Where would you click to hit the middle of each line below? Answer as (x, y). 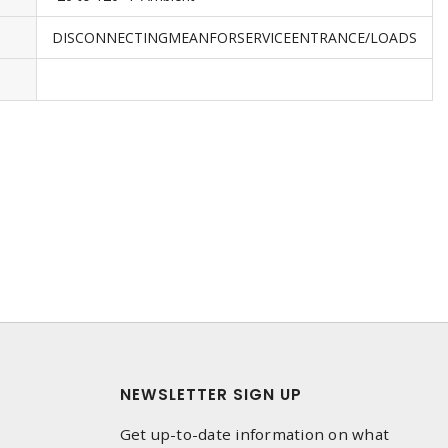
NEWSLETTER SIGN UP (210, 394)
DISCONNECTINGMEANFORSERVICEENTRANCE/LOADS (234, 37)
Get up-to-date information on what (254, 434)
